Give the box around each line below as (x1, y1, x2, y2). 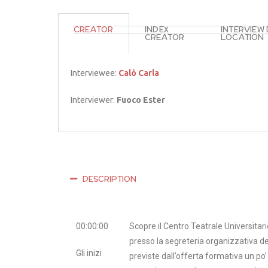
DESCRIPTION (83, 173, 136, 185)
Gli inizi (76, 248, 102, 258)
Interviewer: (71, 95, 117, 105)
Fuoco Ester (117, 95, 165, 105)
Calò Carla (118, 68, 159, 78)
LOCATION (221, 32, 264, 43)
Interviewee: (71, 68, 118, 78)
